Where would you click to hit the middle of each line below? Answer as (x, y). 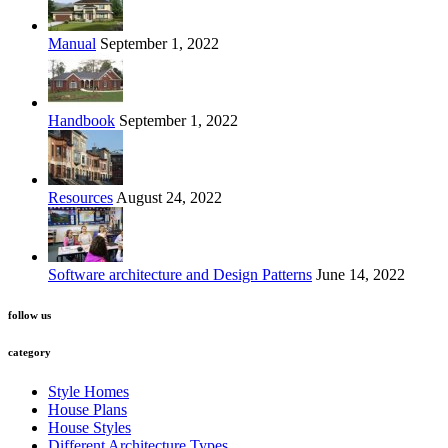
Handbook (81, 121)
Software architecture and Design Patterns (180, 275)
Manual (72, 44)
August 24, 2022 (167, 198)
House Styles (89, 428)
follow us (29, 315)
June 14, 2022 (358, 275)
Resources (80, 198)
